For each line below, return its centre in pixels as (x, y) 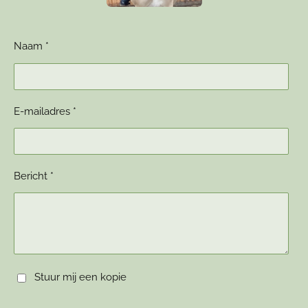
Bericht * (34, 176)
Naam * (31, 46)
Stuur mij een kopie (80, 277)
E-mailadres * (45, 111)
